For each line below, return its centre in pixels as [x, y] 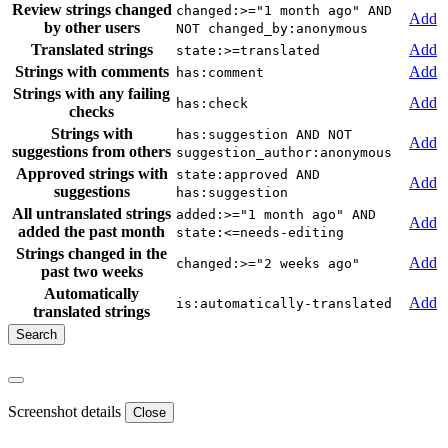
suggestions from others [91, 151]
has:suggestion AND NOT [264, 134]
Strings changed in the [91, 253]
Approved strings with [91, 173]
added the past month [91, 231]
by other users [91, 27]
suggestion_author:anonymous [284, 152]
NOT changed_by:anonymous [272, 28]
